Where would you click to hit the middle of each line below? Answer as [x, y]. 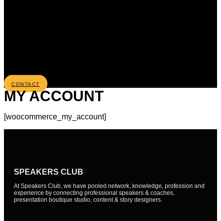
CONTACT [26, 84]
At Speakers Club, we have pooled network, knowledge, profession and [109, 186]
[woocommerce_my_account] [55, 116]
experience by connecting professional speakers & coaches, [94, 193]
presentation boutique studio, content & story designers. [88, 200]
